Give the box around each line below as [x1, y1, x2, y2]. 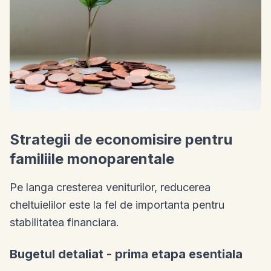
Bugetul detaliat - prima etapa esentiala [10, 246, 243, 261]
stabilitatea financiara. [10, 215, 119, 229]
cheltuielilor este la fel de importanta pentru [10, 198, 224, 211]
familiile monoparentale [10, 149, 174, 168]
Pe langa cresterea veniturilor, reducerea [10, 180, 211, 194]
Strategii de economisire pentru [10, 130, 232, 148]
